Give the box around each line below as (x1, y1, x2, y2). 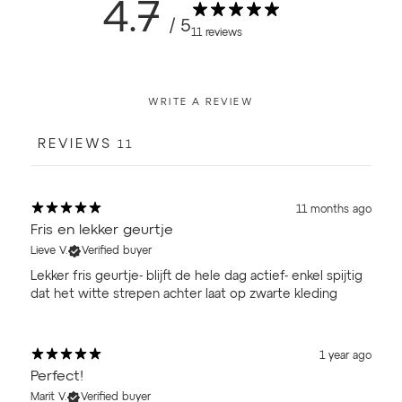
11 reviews (191, 28, 242, 39)
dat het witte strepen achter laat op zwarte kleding (31, 287, 337, 301)
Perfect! (31, 369, 83, 384)
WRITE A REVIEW (148, 97, 254, 107)
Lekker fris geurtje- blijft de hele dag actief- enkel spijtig (31, 269, 363, 283)
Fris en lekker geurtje (31, 223, 173, 238)
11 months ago (296, 204, 371, 215)
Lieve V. (31, 245, 68, 257)
